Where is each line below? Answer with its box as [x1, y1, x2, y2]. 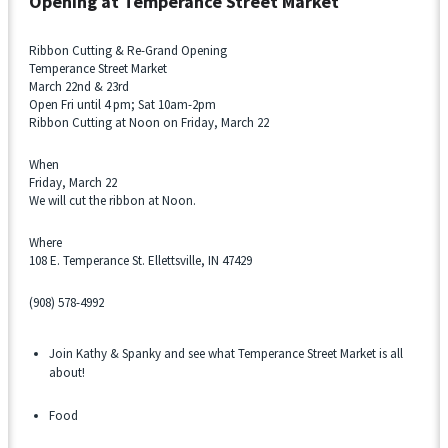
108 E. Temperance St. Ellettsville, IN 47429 [29, 251, 252, 269]
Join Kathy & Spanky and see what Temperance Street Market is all [49, 344, 403, 362]
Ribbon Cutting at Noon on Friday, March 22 [29, 113, 269, 131]
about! [49, 363, 85, 381]
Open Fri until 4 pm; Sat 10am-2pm [29, 95, 216, 113]
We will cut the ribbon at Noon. [29, 191, 196, 209]
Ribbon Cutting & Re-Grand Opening [29, 41, 227, 59]
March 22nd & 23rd [29, 77, 129, 95]
